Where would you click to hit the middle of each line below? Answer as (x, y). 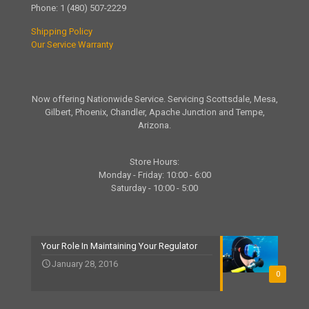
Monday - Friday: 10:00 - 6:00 (154, 175)
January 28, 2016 (85, 264)
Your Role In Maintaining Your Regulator (119, 246)
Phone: (46, 8)
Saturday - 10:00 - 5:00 (154, 188)
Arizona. (154, 126)
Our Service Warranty (72, 45)
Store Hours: (154, 162)
